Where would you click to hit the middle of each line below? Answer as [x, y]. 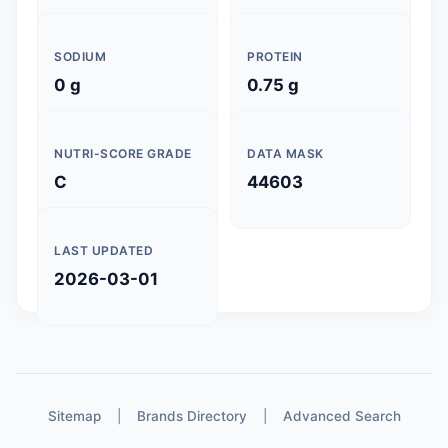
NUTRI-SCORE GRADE [123, 153]
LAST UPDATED [103, 250]
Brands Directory [191, 416]
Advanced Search [341, 416]
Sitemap [74, 416]
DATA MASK [285, 153]
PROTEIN [275, 56]
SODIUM [80, 56]
